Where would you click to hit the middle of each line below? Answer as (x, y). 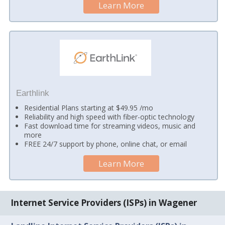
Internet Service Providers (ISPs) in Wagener (104, 203)
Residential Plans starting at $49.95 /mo (89, 108)
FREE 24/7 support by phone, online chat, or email (106, 144)
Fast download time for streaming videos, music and (110, 126)
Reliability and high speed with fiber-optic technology (109, 117)
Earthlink (32, 93)
